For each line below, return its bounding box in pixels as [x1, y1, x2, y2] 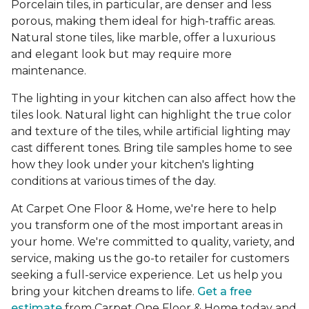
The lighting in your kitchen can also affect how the [11, 92, 296, 106]
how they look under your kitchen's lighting [11, 158, 255, 172]
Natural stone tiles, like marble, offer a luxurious [11, 31, 275, 45]
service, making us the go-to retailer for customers [11, 252, 289, 266]
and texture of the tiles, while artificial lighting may [11, 125, 290, 139]
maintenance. [11, 64, 86, 78]
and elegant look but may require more [11, 48, 232, 61]
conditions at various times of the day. [11, 175, 216, 188]
